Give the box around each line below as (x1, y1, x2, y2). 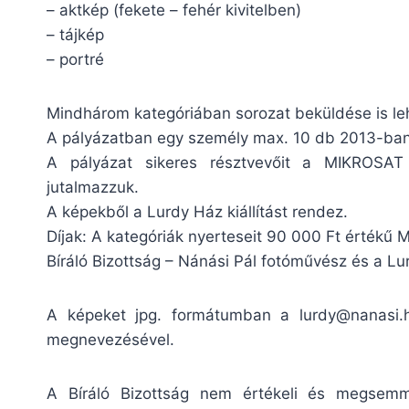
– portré (47, 49, 104, 68)
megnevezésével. (47, 330, 174, 349)
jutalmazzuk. (47, 177, 139, 196)
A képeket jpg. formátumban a (47, 305, 299, 324)
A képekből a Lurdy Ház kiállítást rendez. (47, 202, 348, 221)
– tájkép (47, 25, 104, 44)
